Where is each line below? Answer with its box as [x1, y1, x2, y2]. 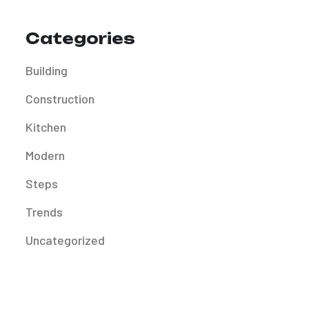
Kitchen [26, 119, 66, 135]
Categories [26, 29, 135, 48]
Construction [26, 91, 94, 107]
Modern [26, 148, 65, 163]
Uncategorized [26, 232, 105, 248]
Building [26, 63, 68, 79]
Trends [26, 204, 63, 220]
